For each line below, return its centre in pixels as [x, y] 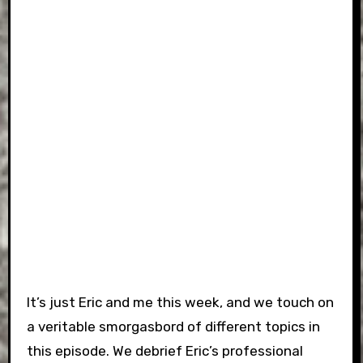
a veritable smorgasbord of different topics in [173, 327]
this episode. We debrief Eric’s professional [164, 351]
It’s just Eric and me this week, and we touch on [180, 302]
